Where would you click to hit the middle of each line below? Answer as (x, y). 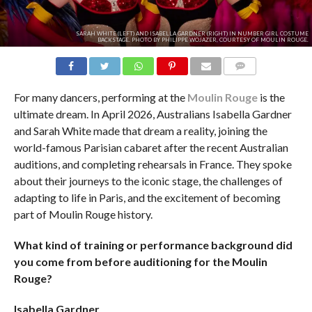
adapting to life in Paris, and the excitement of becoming (147, 197)
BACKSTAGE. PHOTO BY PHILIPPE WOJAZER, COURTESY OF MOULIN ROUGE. (203, 39)
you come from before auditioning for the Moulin (140, 261)
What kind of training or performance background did (153, 244)
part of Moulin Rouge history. (83, 214)
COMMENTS (251, 82)
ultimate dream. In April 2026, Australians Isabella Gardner (153, 114)
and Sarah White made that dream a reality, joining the (140, 130)
